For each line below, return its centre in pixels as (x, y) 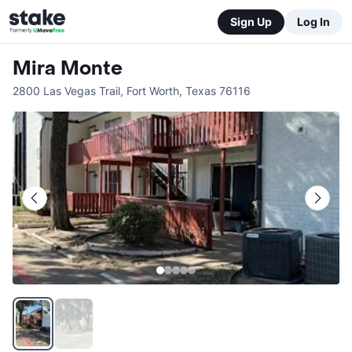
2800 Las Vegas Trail (66, 91)
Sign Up (251, 21)
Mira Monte (68, 69)
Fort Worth (153, 91)
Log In (313, 21)
